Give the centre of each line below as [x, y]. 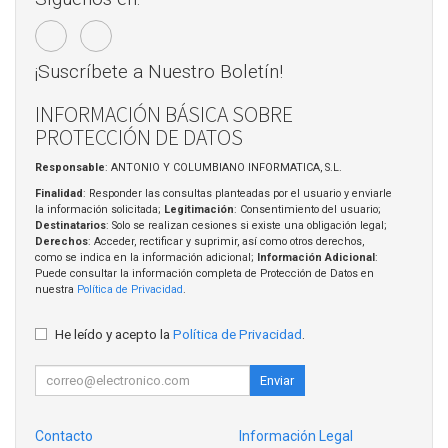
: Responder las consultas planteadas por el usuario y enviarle [237, 194]
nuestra [56, 290]
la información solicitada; [99, 210]
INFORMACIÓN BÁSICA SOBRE [164, 115]
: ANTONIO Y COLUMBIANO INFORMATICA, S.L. [223, 167]
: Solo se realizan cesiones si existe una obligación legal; [246, 226]
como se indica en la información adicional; [146, 258]
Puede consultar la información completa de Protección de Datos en [204, 274]
